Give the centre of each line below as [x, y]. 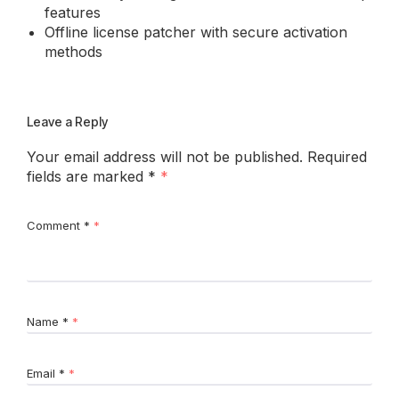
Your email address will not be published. [165, 157]
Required [337, 157]
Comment [55, 226]
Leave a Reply [67, 122]
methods [73, 52]
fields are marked [87, 177]
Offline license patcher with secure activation [196, 33]
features [73, 13]
